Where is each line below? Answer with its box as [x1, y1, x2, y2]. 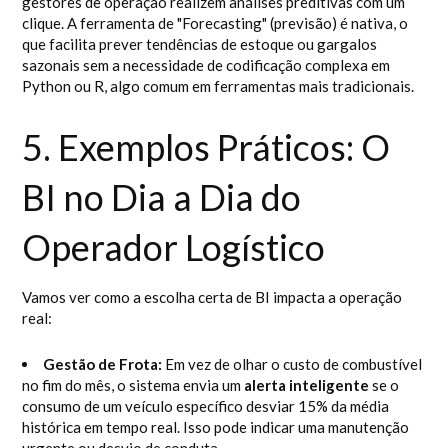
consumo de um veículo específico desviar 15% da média [22, 397, 390, 415]
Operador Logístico [22, 225, 326, 269]
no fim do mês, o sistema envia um [22, 376, 245, 394]
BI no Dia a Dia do [22, 175, 302, 219]
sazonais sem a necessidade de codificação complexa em [22, 56, 391, 74]
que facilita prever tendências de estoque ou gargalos [22, 35, 378, 53]
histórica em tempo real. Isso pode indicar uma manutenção [22, 418, 410, 436]
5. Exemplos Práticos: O [22, 125, 391, 169]
